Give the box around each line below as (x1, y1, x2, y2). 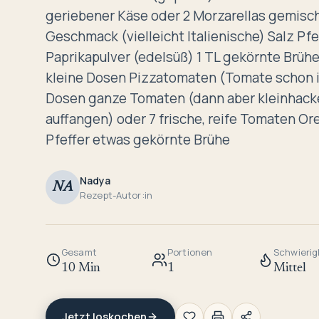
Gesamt (61, 246, 97, 259)
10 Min (61, 262, 100, 276)
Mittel (273, 262, 306, 276)
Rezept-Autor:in (80, 188, 152, 202)
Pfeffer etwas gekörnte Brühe (46, 130, 230, 150)
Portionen (167, 246, 213, 259)
